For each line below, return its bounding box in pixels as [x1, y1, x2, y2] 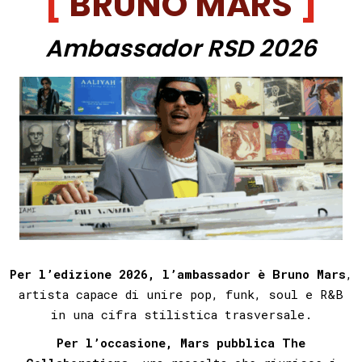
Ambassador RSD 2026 [45, 32, 317, 65]
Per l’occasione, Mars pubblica [57, 334, 282, 351]
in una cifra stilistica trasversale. [50, 305, 312, 322]
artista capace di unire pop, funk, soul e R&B [19, 285, 343, 302]
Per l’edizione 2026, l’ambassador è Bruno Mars [10, 265, 346, 282]
